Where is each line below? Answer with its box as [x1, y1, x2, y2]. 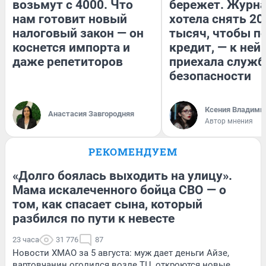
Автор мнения [205, 116, 253, 125]
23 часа [12, 235, 39, 244]
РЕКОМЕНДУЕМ [88, 144, 178, 159]
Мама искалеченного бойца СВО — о [12, 182, 226, 197]
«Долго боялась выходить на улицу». [12, 168, 232, 183]
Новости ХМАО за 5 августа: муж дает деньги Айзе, [12, 247, 229, 258]
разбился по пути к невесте [12, 211, 175, 226]
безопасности [169, 68, 251, 83]
